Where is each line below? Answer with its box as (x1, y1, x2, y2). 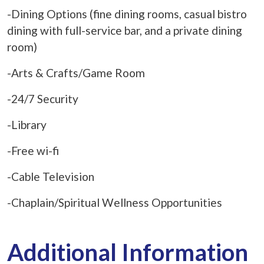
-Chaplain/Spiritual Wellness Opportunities (7, 195, 227, 209)
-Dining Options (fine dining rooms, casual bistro (7, 6, 247, 21)
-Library (7, 117, 47, 131)
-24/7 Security (7, 91, 78, 105)
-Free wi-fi (7, 143, 59, 157)
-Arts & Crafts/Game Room (7, 65, 145, 80)
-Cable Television (7, 169, 94, 183)
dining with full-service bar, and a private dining (7, 23, 242, 37)
